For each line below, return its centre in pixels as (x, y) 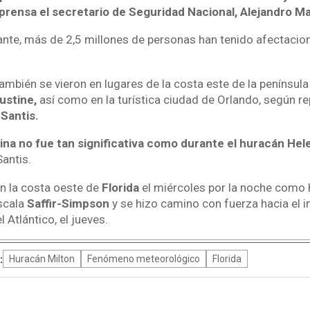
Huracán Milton (42, 259)
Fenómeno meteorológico (143, 259)
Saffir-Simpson (66, 203)
